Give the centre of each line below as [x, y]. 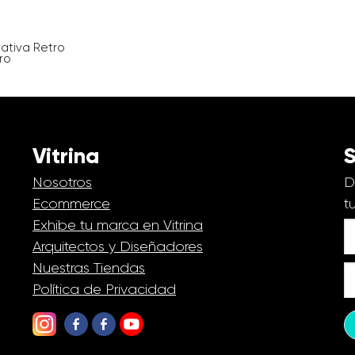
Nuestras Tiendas [89, 267]
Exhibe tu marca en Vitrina [118, 225]
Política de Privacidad [104, 289]
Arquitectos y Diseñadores [118, 246]
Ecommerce [71, 203]
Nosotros [62, 182]
